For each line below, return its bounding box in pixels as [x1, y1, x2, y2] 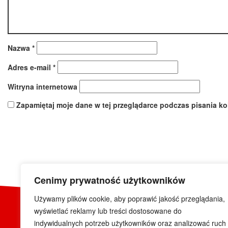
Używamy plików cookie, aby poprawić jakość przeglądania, [34, 193, 225, 204]
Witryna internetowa [8, 81, 77, 92]
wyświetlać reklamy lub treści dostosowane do [34, 206, 182, 216]
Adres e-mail [8, 62, 53, 72]
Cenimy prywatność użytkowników [34, 174, 185, 187]
